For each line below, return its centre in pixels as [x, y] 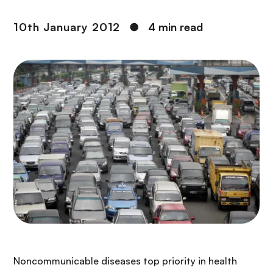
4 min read [176, 27]
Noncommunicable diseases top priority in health [125, 261]
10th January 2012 [67, 27]
